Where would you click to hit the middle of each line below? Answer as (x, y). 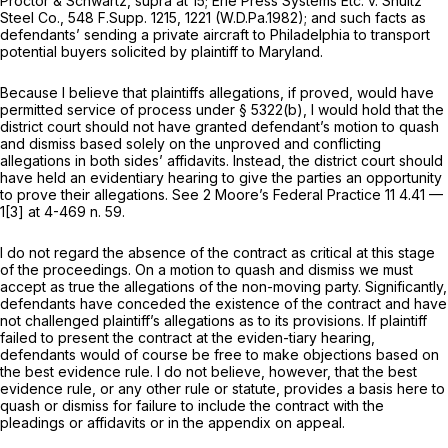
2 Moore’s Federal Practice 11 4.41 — (323, 194)
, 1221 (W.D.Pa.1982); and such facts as (301, 17)
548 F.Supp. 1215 (122, 17)
